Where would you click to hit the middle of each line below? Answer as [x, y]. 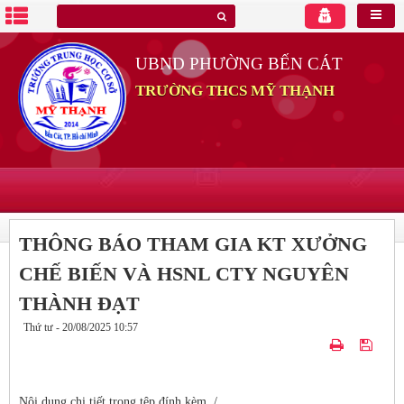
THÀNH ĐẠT [79, 303]
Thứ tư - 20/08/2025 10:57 [81, 327]
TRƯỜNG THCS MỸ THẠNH [234, 91]
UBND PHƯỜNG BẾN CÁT [239, 64]
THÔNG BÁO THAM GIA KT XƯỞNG [193, 244]
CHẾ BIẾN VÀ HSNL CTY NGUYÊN [184, 274]
